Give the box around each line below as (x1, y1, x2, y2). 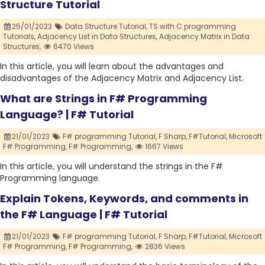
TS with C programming (148, 21, 236, 32)
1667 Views (143, 141, 184, 152)
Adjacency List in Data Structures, (37, 31, 157, 42)
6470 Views (51, 41, 95, 52)
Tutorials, (3, 31, 35, 42)
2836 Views (143, 241, 186, 252)
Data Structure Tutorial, (64, 21, 147, 32)
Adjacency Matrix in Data (159, 31, 250, 42)
